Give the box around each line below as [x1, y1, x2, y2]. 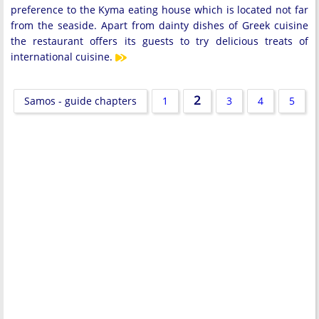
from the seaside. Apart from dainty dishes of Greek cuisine [11, 18, 308, 32]
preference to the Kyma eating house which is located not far [11, 2, 308, 16]
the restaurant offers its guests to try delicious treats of [11, 33, 308, 48]
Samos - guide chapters [24, 93, 137, 108]
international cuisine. [11, 49, 113, 63]
